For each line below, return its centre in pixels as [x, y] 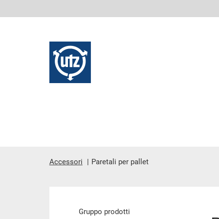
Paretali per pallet [120, 162]
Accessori [66, 162]
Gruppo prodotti [104, 212]
